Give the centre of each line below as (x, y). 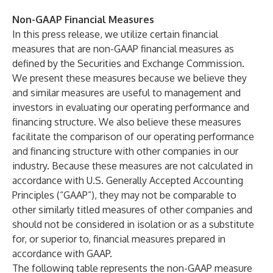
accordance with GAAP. (62, 253)
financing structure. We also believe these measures (127, 122)
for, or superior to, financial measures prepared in (119, 239)
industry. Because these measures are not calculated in (133, 166)
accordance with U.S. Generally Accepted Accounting (128, 180)
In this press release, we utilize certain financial (115, 34)
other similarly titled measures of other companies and (132, 210)
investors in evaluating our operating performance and (131, 107)
